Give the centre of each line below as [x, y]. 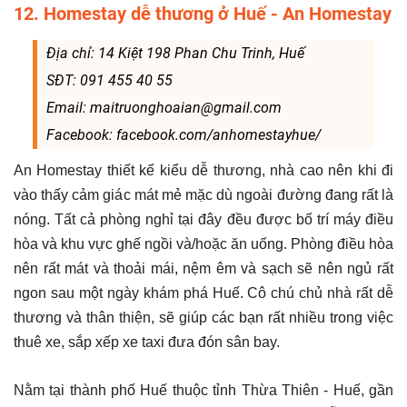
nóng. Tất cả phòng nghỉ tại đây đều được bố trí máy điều [203, 220]
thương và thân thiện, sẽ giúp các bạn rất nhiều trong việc [203, 318]
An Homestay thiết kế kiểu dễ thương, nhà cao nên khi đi [203, 171]
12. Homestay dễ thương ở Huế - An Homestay [203, 14]
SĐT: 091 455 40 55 [109, 81]
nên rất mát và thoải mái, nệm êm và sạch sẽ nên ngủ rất [203, 269]
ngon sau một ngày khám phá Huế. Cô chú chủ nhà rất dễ [203, 293]
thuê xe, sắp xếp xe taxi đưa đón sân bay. [147, 342]
